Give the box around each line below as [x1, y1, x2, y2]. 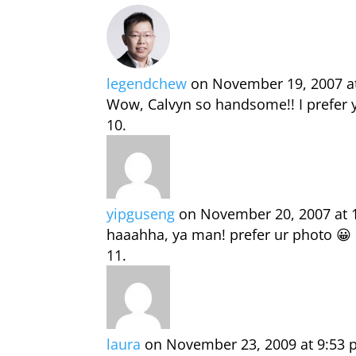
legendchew [106, 74, 188, 93]
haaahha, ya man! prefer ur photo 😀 [106, 225, 352, 244]
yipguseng [106, 204, 176, 223]
